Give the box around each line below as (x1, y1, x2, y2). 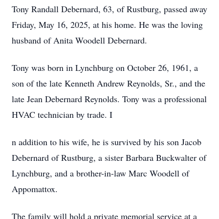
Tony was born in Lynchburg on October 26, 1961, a (12, 62, 198, 73)
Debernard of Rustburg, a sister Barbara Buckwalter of (12, 152, 206, 163)
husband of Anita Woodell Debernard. (12, 34, 147, 46)
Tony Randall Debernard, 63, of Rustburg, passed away (12, 3, 207, 15)
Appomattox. (12, 183, 58, 195)
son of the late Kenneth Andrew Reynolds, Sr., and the (12, 77, 205, 89)
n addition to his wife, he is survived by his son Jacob (12, 136, 201, 148)
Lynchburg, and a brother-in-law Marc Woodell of (12, 167, 189, 179)
